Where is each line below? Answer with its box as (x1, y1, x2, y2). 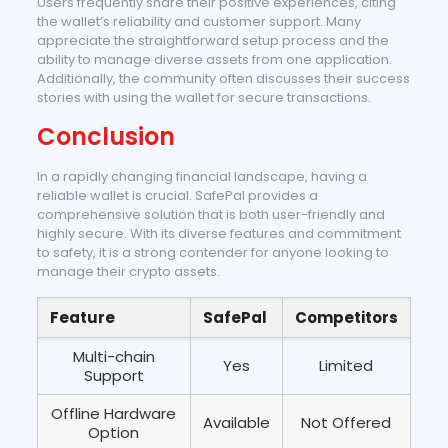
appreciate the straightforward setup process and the (36, 31, 389, 50)
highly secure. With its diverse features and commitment (36, 224, 401, 243)
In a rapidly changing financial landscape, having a (36, 167, 367, 186)
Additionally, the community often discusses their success (36, 69, 410, 88)
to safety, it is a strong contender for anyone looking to (36, 243, 389, 262)
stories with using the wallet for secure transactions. (36, 88, 371, 107)
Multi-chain (72, 346, 155, 367)
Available (202, 412, 270, 433)
